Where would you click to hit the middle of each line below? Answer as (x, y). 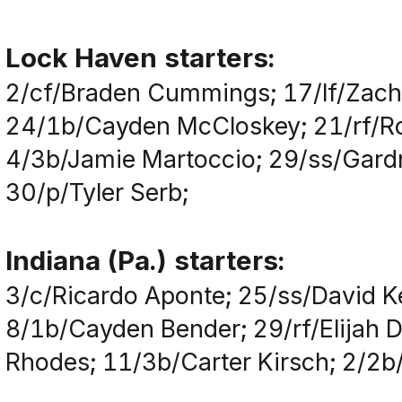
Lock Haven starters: (140, 57)
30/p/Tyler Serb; (96, 192)
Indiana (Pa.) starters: (144, 260)
